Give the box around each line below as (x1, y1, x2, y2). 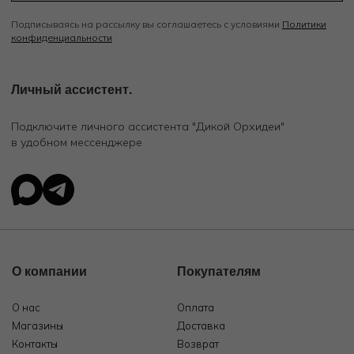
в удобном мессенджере (11, 134, 142, 149)
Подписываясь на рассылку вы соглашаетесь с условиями (11, 17, 282, 30)
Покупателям (177, 261, 261, 280)
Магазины (12, 318, 63, 332)
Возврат (177, 337, 219, 350)
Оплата (177, 300, 214, 314)
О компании (12, 261, 87, 280)
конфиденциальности (11, 31, 112, 43)
